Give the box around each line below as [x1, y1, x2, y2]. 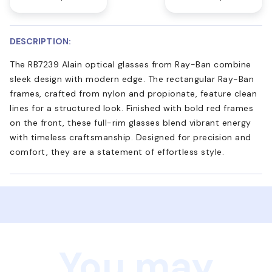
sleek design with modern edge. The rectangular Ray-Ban [10, 73, 254, 84]
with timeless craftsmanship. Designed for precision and [10, 131, 251, 143]
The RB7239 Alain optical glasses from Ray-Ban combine [10, 58, 251, 70]
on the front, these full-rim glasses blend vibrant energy [10, 117, 251, 128]
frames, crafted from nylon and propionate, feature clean [10, 87, 257, 99]
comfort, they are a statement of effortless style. [10, 146, 224, 157]
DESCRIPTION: [10, 35, 71, 47]
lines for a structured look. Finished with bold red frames [10, 102, 253, 114]
